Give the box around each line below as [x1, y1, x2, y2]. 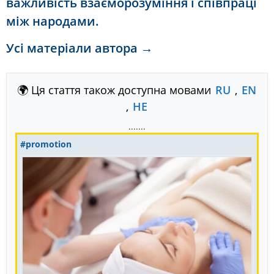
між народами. [6, 12, 99, 29]
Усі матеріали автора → [6, 40, 153, 57]
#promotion [20, 138, 72, 150]
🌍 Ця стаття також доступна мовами [17, 83, 214, 98]
